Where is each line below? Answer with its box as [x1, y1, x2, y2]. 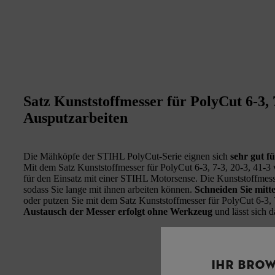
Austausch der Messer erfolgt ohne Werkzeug [23, 206, 212, 217]
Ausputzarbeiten [23, 110, 128, 126]
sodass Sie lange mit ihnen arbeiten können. [23, 184, 195, 195]
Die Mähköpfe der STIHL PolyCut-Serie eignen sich [23, 151, 230, 162]
